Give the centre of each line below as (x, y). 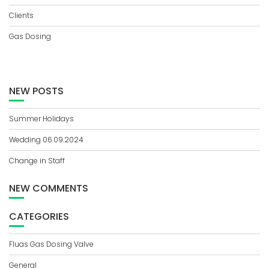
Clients (21, 15)
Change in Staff (37, 161)
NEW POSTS (36, 91)
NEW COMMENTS (49, 188)
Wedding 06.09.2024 (46, 140)
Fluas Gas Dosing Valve (51, 244)
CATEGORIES (39, 216)
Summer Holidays (41, 119)
